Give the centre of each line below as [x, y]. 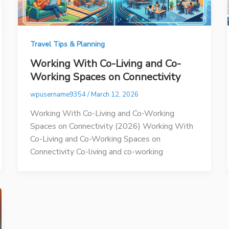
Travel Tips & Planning [67, 44]
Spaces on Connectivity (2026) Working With [111, 126]
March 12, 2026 [114, 94]
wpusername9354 [59, 94]
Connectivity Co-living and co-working [96, 152]
